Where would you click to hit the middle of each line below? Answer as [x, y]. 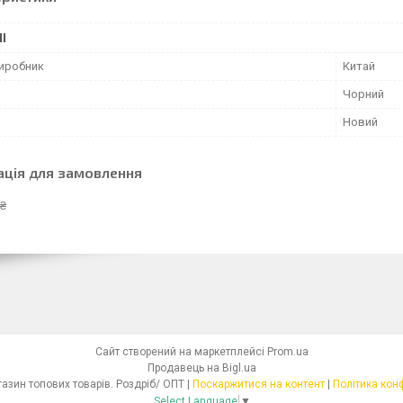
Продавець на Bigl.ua [201, 368]
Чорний [363, 94]
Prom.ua [287, 352]
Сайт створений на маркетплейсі [181, 352]
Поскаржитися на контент [259, 384]
